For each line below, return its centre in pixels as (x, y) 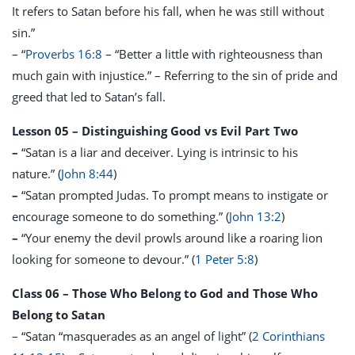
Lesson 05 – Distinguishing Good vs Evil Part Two (155, 131)
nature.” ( (36, 174)
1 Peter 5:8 (225, 259)
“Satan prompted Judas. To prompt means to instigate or (175, 195)
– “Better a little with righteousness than (212, 54)
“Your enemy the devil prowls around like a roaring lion (172, 238)
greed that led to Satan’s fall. (89, 97)
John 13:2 (255, 216)
